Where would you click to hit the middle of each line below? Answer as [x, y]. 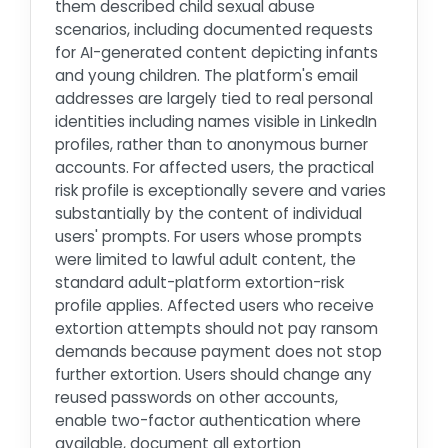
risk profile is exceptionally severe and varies [220, 190]
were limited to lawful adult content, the [205, 259]
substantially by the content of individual [208, 213]
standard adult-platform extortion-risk [199, 282]
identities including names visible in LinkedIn [216, 121]
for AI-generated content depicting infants [216, 52]
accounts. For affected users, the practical [214, 167]
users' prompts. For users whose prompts [208, 236]
